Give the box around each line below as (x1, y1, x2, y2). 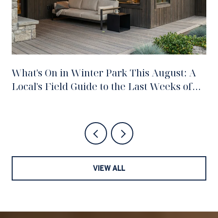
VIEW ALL (93, 164, 125, 172)
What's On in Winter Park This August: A (12, 66, 196, 80)
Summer (12, 93, 50, 107)
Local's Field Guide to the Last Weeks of (12, 80, 192, 93)
